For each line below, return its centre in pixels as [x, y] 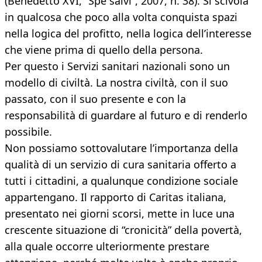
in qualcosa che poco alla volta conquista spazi [121, 17]
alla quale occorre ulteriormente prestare [107, 247]
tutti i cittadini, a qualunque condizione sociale [121, 181]
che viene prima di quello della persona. [104, 50]
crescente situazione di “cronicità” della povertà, [123, 230]
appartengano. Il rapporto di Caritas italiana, [116, 197]
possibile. [28, 132]
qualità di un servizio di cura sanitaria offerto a [120, 165]
